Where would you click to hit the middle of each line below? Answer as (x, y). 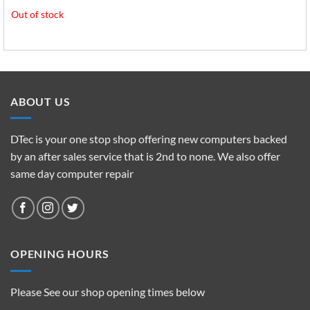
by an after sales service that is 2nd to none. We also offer (145, 156)
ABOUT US (40, 101)
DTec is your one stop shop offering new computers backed (149, 139)
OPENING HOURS (60, 254)
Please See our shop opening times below (108, 291)
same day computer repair (72, 174)
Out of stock (37, 14)
